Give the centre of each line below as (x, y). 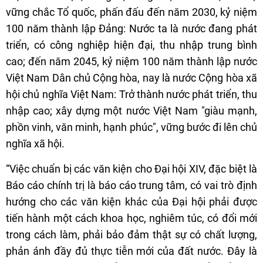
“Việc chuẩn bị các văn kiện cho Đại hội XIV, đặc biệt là (131, 169)
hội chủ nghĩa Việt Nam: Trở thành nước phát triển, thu (131, 95)
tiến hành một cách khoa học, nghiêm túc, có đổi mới (131, 218)
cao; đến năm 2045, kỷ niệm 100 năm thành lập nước (131, 62)
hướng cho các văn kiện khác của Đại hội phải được (131, 202)
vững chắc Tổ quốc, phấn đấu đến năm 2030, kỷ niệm (131, 12)
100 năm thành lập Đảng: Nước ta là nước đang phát (131, 29)
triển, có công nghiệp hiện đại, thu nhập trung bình (131, 45)
